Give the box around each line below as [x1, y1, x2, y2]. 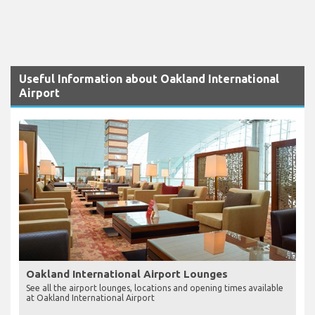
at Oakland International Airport [26, 292, 155, 302]
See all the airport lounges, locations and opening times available [26, 283, 283, 292]
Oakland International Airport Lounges [26, 267, 228, 280]
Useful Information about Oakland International [19, 72, 279, 85]
